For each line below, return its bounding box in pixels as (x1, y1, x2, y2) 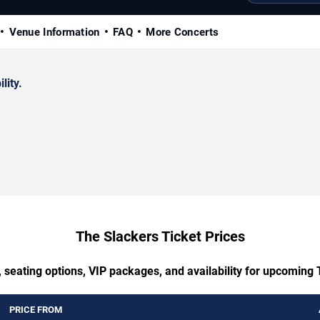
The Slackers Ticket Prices (75, 227, 245, 245)
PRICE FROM (9, 304, 62, 315)
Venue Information (9, 25, 100, 39)
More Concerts (146, 25, 219, 39)
